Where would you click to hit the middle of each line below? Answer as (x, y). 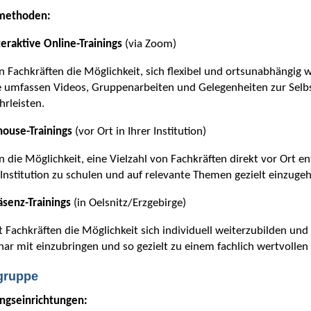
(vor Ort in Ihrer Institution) (140, 132)
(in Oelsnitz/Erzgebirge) (130, 203)
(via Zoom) (150, 44)
